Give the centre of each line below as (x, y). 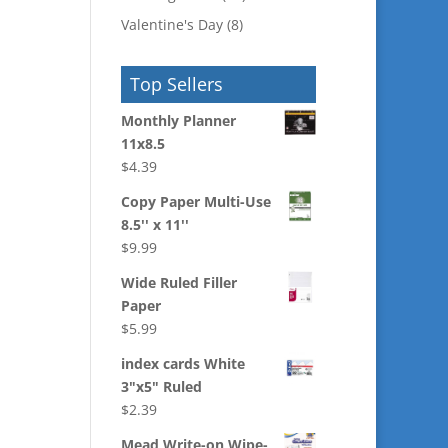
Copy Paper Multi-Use (195, 201)
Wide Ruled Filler (178, 282)
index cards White (182, 363)
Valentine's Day (171, 24)
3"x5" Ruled (161, 386)
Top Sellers (176, 84)
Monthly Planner (178, 120)
